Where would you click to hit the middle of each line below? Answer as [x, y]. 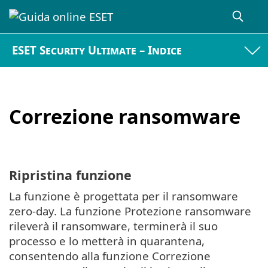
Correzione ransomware [125, 116]
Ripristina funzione [70, 175]
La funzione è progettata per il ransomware [124, 196]
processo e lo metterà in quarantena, [107, 240]
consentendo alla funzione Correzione [110, 255]
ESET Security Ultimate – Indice [97, 50]
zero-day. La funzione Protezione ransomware [130, 211]
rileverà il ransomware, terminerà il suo [113, 226]
